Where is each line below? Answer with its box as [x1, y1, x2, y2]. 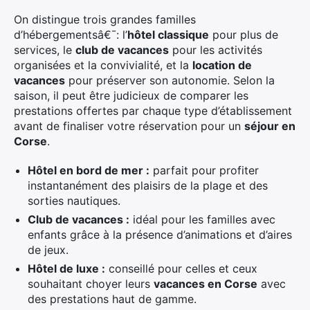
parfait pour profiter [149, 163, 259, 177]
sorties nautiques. [28, 194, 120, 208]
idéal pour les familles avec [129, 212, 275, 226]
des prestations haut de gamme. [28, 292, 197, 306]
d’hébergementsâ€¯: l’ [14, 28, 127, 42]
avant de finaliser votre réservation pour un [14, 119, 244, 133]
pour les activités [169, 43, 262, 57]
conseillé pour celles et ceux [105, 262, 257, 275]
